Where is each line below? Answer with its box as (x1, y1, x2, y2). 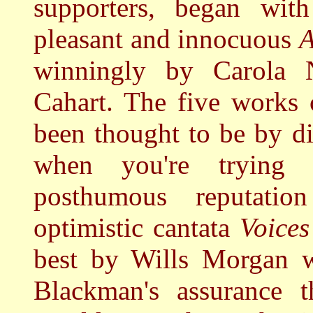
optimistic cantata (34, 212, 240, 242)
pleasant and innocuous (34, 24, 299, 54)
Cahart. (34, 87, 124, 117)
